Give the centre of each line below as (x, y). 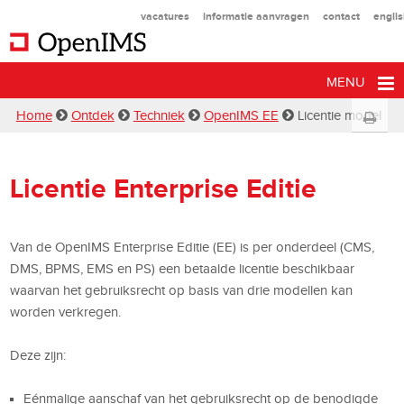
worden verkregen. (66, 312)
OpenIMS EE (241, 115)
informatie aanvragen (256, 16)
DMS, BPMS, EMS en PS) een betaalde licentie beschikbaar (183, 268)
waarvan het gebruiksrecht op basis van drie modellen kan (182, 290)
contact (341, 16)
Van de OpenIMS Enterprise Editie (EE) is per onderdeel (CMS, (193, 247)
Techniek (159, 115)
